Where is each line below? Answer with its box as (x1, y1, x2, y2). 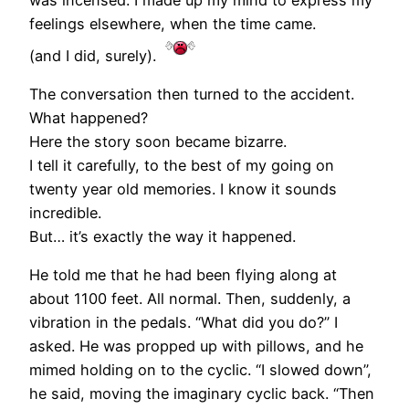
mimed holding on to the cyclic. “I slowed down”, (29, 361, 372, 380)
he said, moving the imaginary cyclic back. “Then (29, 384, 374, 404)
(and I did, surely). (29, 46, 161, 65)
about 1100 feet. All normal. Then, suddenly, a (29, 289, 351, 309)
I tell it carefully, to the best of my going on (29, 156, 334, 175)
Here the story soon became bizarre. (29, 132, 287, 152)
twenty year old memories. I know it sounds (29, 180, 337, 199)
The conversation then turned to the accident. (29, 85, 354, 104)
